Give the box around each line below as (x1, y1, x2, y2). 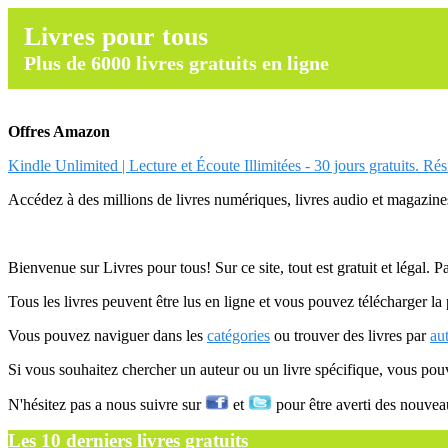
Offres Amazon (8, 123, 110, 140)
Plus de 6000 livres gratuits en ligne (24, 52, 329, 74)
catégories (207, 327, 270, 344)
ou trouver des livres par (270, 327, 430, 344)
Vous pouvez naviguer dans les (8, 327, 207, 344)
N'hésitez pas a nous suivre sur (8, 396, 205, 413)
